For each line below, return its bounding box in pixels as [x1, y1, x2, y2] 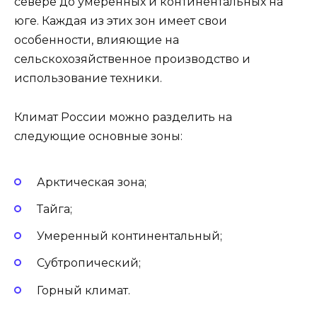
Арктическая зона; [37, 175, 146, 189]
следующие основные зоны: [14, 129, 183, 143]
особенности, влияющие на [14, 33, 179, 47]
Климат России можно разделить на [14, 110, 232, 124]
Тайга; [37, 202, 72, 217]
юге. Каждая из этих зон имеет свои [14, 14, 227, 28]
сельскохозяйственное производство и [14, 52, 250, 67]
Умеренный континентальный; [37, 229, 222, 243]
